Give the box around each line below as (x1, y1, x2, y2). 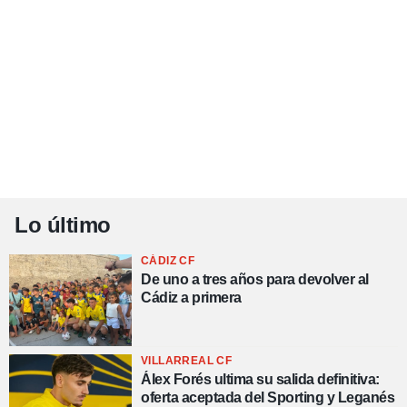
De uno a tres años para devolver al (141, 272, 369, 288)
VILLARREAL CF (141, 354, 233, 368)
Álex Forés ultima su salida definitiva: (141, 372, 380, 388)
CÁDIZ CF (141, 254, 195, 268)
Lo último (15, 213, 111, 238)
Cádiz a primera (141, 290, 242, 306)
